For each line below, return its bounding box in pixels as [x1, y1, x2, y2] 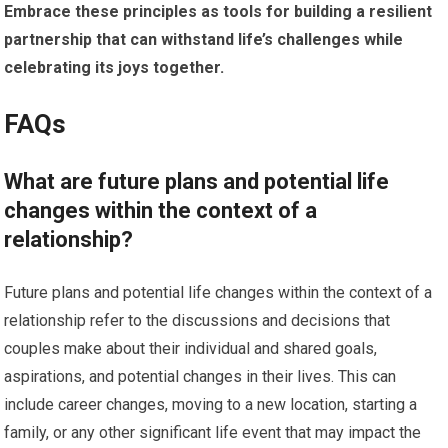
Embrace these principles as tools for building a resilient [4, 2, 433, 22]
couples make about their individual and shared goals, [4, 339, 378, 359]
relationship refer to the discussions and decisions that [4, 311, 391, 331]
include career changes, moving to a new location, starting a [4, 395, 418, 415]
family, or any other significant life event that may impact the [4, 423, 422, 443]
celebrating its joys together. [4, 58, 225, 78]
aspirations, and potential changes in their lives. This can [4, 367, 397, 387]
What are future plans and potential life [4, 169, 390, 195]
